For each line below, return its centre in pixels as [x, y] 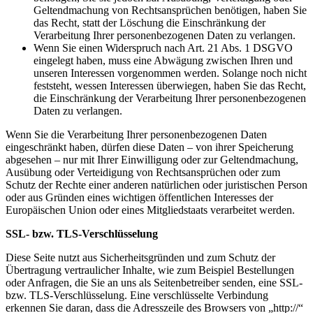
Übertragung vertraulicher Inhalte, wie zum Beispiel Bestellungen [150, 270]
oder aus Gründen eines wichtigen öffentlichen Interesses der [139, 197]
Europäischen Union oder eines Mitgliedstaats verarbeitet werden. [150, 210]
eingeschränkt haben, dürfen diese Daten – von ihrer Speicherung [150, 147]
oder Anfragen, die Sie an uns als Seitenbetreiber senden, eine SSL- [154, 283]
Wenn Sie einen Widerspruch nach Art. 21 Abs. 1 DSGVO [163, 48]
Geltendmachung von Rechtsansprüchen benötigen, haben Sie [170, 10]
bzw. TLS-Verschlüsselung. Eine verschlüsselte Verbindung [137, 295]
